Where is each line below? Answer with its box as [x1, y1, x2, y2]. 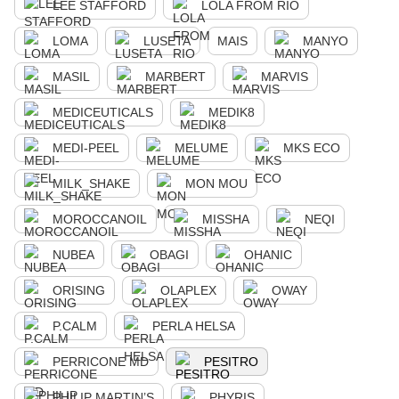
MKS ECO [283, 141, 340, 155]
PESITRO [204, 354, 258, 369]
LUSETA [143, 34, 191, 48]
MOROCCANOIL [53, 212, 147, 226]
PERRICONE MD [53, 354, 149, 369]
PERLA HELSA [152, 319, 235, 333]
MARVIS [261, 69, 308, 84]
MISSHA [202, 212, 249, 226]
